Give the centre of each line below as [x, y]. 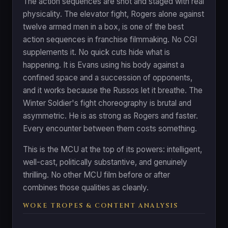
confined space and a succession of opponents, [108, 77]
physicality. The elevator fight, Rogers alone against [113, 14]
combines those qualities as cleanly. [86, 187]
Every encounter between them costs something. [110, 128]
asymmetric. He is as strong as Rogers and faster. [110, 116]
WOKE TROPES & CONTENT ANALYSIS [101, 206]
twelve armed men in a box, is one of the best [103, 26]
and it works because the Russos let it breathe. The [113, 90]
